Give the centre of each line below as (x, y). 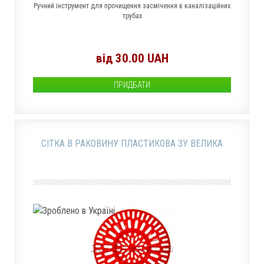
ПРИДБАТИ (132, 85)
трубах (132, 16)
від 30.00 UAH (132, 58)
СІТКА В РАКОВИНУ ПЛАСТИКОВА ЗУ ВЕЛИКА (132, 143)
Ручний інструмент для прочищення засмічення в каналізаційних (132, 6)
